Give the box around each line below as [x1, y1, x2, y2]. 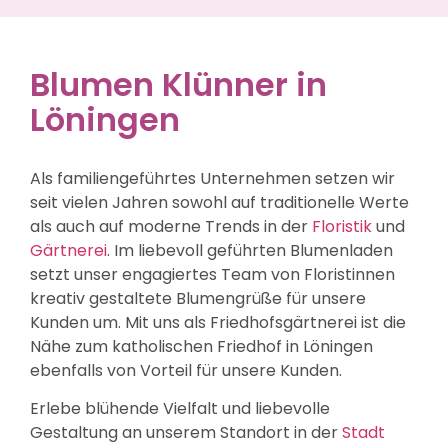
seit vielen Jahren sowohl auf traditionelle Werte [30, 191, 409, 215]
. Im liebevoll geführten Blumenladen [107, 239, 393, 263]
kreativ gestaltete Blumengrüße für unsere [30, 287, 366, 311]
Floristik [312, 215, 372, 239]
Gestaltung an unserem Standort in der [30, 421, 342, 445]
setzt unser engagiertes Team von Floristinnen [30, 263, 395, 287]
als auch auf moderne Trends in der [30, 215, 312, 239]
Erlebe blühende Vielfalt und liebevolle [30, 397, 330, 421]
